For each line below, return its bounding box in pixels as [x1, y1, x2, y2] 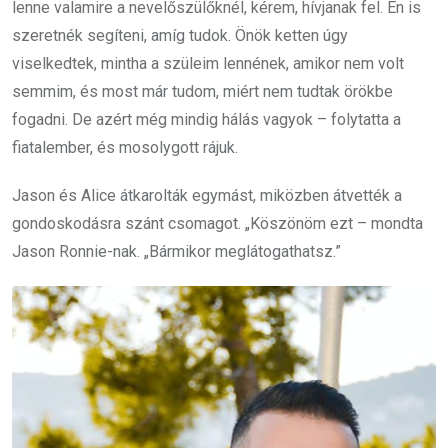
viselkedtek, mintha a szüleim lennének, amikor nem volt [12, 54, 404, 73]
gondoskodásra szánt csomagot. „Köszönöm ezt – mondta [12, 214, 423, 233]
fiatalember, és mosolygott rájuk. [12, 138, 238, 157]
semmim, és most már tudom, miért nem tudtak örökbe [12, 82, 393, 101]
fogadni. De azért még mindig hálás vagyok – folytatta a [12, 110, 401, 129]
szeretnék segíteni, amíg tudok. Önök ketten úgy [12, 26, 348, 45]
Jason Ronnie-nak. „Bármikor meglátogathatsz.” [12, 242, 341, 261]
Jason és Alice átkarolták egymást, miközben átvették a [12, 186, 402, 205]
